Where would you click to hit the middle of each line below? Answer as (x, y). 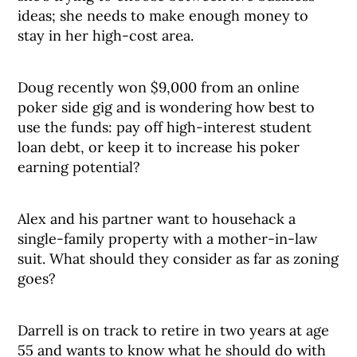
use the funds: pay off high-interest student (165, 127)
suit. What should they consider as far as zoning (178, 259)
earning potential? (79, 167)
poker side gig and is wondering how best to (167, 107)
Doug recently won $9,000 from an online (159, 87)
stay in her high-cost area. (106, 35)
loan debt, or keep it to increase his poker (159, 147)
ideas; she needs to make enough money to (163, 16)
